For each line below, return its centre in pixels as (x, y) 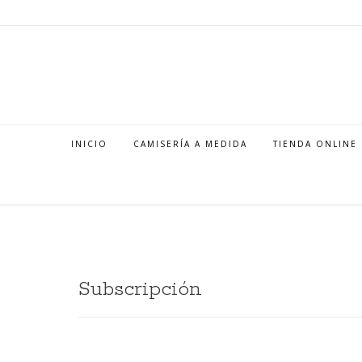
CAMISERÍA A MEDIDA (190, 144)
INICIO (89, 144)
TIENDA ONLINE (315, 144)
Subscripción (140, 289)
